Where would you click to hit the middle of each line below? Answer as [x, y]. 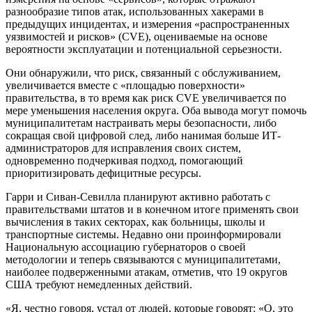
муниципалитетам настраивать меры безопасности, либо [141, 123]
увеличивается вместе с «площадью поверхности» [125, 86]
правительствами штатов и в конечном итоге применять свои [152, 210]
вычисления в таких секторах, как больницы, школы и [135, 222]
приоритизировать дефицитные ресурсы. [103, 173]
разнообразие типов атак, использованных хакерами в [135, 12]
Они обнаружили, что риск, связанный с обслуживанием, [143, 73]
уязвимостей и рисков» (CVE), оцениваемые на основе [136, 37]
